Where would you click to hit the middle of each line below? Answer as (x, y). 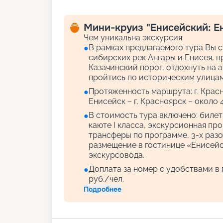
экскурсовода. (116, 155)
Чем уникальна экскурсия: (134, 38)
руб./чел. (106, 179)
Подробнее (103, 189)
